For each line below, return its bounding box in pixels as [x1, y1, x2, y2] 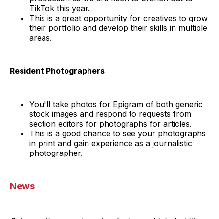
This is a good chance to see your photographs [29, 128, 206, 138]
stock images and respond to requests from [29, 109, 191, 119]
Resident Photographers [10, 66, 105, 76]
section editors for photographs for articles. [29, 118, 192, 129]
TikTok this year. [29, 3, 90, 13]
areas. [29, 32, 52, 43]
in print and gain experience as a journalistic [29, 138, 192, 148]
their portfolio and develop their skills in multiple [29, 22, 207, 33]
